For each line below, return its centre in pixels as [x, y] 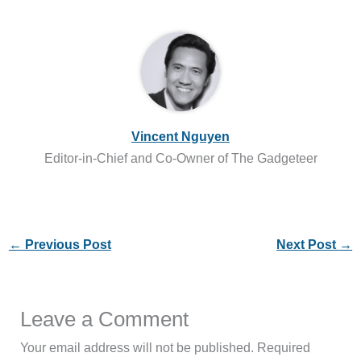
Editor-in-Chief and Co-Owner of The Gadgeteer [180, 158]
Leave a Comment [105, 320]
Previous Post [66, 244]
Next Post [308, 244]
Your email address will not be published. [137, 348]
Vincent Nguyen [180, 136]
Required [284, 348]
